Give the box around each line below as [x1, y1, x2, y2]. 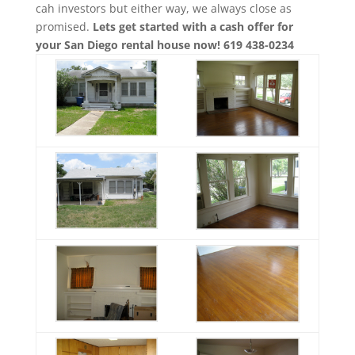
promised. [35, 19, 93, 34]
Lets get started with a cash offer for [92, 19, 293, 34]
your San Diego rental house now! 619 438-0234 [35, 37, 294, 52]
